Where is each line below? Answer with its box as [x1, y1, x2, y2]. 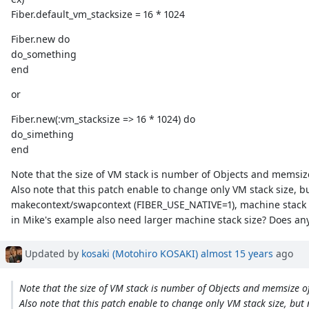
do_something [11, 48, 77, 61]
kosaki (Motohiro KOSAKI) [81, 246, 198, 260]
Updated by [22, 246, 81, 260]
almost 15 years [201, 246, 273, 260]
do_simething [11, 128, 74, 141]
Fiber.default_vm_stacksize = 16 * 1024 [11, 8, 186, 21]
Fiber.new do [11, 32, 70, 46]
